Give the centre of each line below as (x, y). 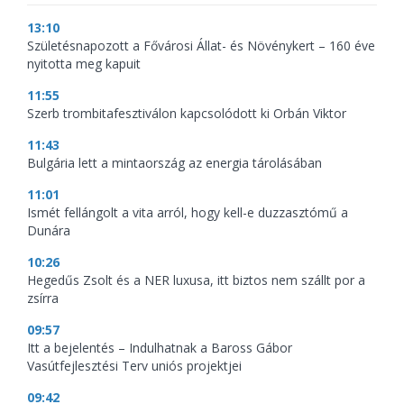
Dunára (49, 230)
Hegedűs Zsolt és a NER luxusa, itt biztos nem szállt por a (196, 280)
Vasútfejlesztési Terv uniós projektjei (134, 365)
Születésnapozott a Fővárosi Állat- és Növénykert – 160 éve (201, 45)
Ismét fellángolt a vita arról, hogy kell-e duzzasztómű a (188, 212)
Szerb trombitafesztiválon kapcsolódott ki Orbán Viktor (187, 113)
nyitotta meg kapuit (84, 63)
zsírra (43, 298)
